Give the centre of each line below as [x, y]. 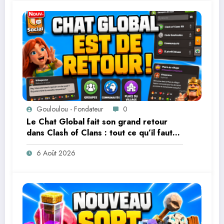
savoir [38, 143]
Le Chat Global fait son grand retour [97, 121]
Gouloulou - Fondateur [70, 109]
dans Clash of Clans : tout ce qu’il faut [99, 132]
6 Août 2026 [56, 153]
